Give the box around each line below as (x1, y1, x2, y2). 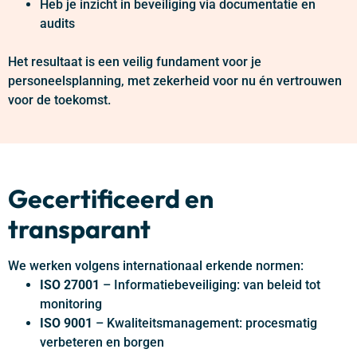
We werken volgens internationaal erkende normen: (8, 257, 304, 273)
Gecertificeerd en (8, 182, 214, 214)
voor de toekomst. (8, 92, 111, 108)
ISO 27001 (40, 277, 100, 292)
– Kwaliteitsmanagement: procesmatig (92, 315, 317, 331)
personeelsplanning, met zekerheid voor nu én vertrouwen (8, 73, 342, 88)
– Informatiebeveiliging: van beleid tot (100, 277, 320, 292)
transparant (8, 212, 151, 245)
